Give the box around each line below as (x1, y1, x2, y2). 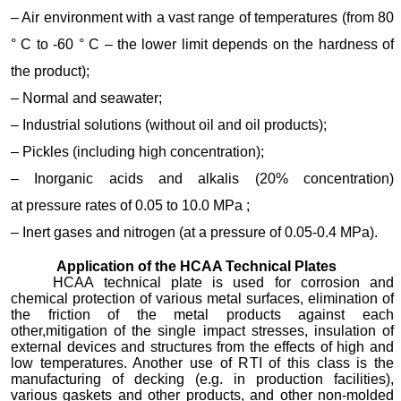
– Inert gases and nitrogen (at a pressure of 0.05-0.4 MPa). (11, 225, 378, 240)
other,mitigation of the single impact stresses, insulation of (11, 323, 394, 338)
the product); (11, 64, 90, 79)
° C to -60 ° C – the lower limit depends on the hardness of (11, 37, 394, 52)
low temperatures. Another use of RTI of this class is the (11, 355, 394, 371)
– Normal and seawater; (11, 90, 162, 106)
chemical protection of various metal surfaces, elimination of (11, 291, 394, 306)
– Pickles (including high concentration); (11, 144, 264, 159)
